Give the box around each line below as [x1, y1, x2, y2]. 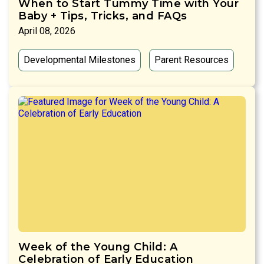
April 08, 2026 [18, 25, 75, 37]
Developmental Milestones [24, 54, 136, 65]
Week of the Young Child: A [18, 240, 177, 254]
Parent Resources [154, 54, 229, 65]
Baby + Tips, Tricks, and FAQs [18, 9, 187, 22]
